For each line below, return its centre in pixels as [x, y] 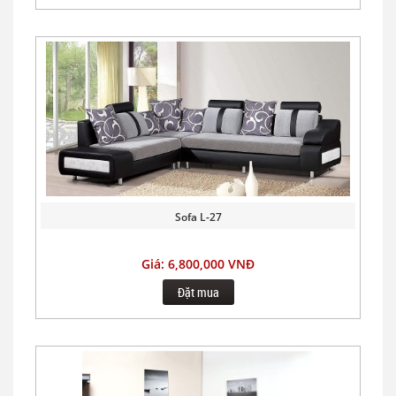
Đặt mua [198, 292]
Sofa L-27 [198, 217]
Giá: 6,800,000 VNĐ [198, 264]
